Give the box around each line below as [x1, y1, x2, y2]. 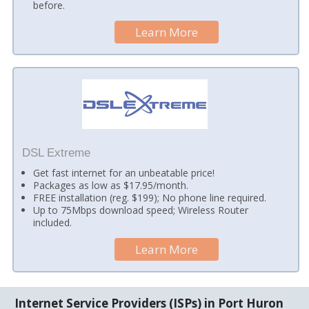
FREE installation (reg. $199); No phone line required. [33, 191, 267, 205]
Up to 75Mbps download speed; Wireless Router [33, 203, 249, 217]
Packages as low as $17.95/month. [33, 179, 189, 192]
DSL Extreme [21, 146, 90, 159]
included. [33, 216, 72, 230]
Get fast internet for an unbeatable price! [33, 166, 215, 180]
